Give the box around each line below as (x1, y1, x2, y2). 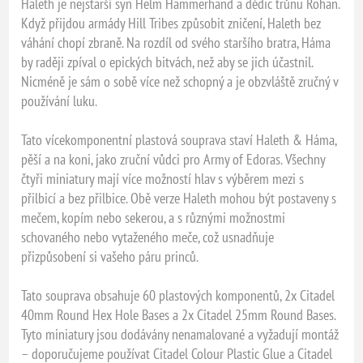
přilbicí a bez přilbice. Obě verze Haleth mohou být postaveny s (21, 189, 337, 208)
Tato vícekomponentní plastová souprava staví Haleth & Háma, (21, 130, 337, 150)
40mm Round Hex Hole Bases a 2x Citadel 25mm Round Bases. (21, 305, 336, 325)
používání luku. (21, 92, 98, 111)
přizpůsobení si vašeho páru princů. (21, 247, 199, 267)
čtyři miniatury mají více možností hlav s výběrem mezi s (21, 169, 305, 189)
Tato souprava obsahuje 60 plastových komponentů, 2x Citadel (21, 286, 335, 305)
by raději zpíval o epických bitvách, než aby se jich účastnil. (21, 53, 314, 72)
